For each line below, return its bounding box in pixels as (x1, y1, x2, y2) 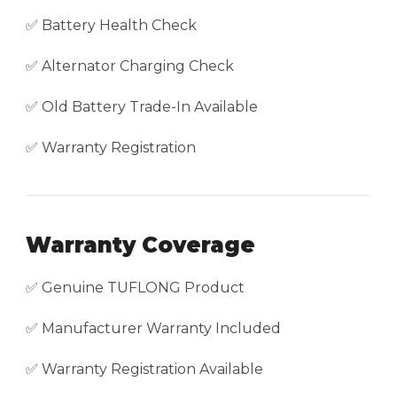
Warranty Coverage (26, 232, 255, 259)
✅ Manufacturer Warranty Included (26, 320, 281, 338)
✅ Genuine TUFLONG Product (26, 279, 245, 297)
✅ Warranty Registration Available (26, 361, 263, 378)
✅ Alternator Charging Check (26, 58, 234, 75)
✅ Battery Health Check (26, 17, 197, 35)
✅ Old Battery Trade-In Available (26, 98, 258, 116)
